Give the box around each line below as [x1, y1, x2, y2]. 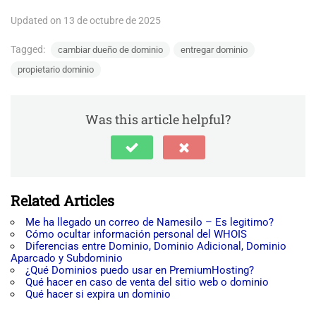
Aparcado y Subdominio [11, 252, 123, 265]
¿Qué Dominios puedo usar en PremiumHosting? [25, 264, 254, 276]
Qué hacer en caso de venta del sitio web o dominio [25, 276, 269, 288]
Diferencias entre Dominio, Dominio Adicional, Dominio [25, 240, 286, 253]
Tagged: [11, 44, 47, 55]
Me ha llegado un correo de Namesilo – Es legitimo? [25, 216, 274, 229]
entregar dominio [181, 44, 248, 55]
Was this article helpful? [85, 111, 231, 128]
